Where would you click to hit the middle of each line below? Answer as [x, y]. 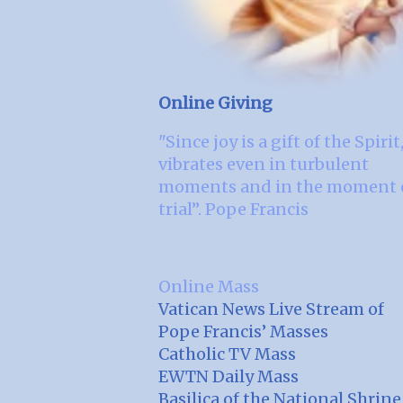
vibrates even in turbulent [264, 164]
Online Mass [209, 286]
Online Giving [215, 103]
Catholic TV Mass [227, 354]
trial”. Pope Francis [233, 209]
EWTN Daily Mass [228, 376]
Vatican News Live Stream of [271, 309]
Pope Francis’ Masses [243, 331]
